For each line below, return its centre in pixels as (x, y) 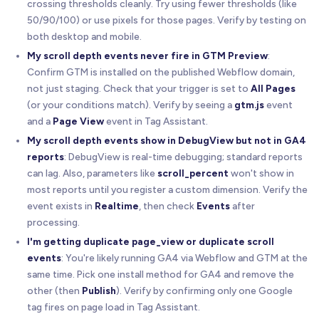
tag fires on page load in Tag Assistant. (114, 307)
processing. (53, 222)
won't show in (261, 173)
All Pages (273, 88)
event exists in (61, 205)
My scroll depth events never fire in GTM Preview (147, 55)
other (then (54, 290)
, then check (168, 205)
